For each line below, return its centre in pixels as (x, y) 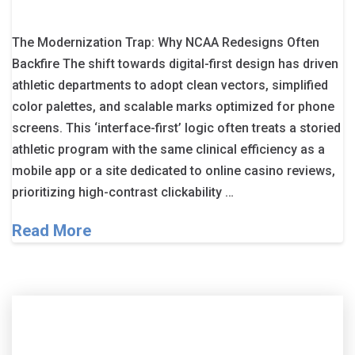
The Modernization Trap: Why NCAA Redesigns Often (166, 42)
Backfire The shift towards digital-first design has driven (175, 63)
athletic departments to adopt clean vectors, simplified (170, 85)
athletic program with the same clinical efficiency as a (168, 149)
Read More (52, 230)
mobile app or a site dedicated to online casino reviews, (174, 170)
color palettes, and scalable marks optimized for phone (173, 106)
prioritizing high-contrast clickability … (123, 192)
